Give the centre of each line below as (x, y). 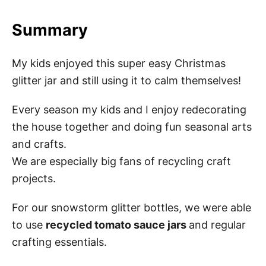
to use (29, 224)
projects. (34, 178)
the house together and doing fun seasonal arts (132, 126)
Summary (50, 30)
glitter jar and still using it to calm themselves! (126, 80)
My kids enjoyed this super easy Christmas (119, 63)
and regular (217, 224)
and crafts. (39, 144)
